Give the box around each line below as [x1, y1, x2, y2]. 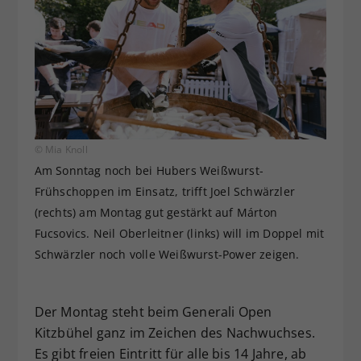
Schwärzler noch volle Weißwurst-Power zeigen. [34, 247, 300, 263]
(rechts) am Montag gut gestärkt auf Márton [34, 205, 277, 221]
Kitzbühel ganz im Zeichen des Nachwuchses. [34, 324, 315, 342]
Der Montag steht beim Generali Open [34, 303, 272, 322]
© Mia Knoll [34, 143, 88, 157]
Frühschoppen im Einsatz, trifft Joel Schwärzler [34, 184, 295, 200]
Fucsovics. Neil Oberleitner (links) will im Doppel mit [34, 226, 325, 242]
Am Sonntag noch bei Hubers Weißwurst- [34, 163, 263, 179]
